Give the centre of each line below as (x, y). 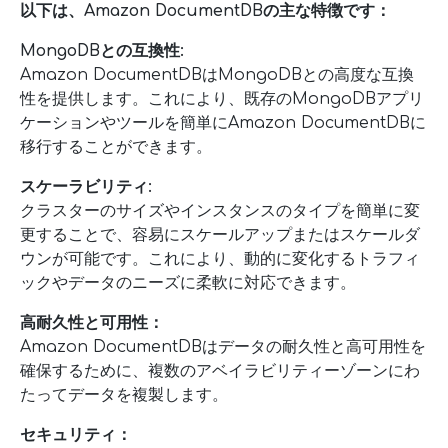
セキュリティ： (76, 435)
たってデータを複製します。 (124, 395)
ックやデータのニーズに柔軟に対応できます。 (188, 283)
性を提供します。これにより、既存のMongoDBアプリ (222, 99)
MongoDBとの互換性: (102, 51)
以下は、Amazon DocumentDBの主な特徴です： (205, 11)
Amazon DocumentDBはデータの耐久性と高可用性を (223, 347)
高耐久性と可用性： (92, 323)
